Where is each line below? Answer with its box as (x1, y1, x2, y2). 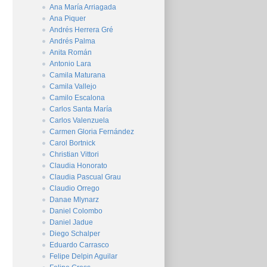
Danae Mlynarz (49, 195, 99, 204)
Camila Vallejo (49, 82, 97, 91)
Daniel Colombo (49, 207, 103, 215)
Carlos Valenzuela (49, 116, 109, 125)
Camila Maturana (49, 71, 105, 79)
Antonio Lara (49, 60, 91, 68)
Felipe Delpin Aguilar (49, 252, 117, 260)
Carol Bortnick (49, 139, 95, 147)
